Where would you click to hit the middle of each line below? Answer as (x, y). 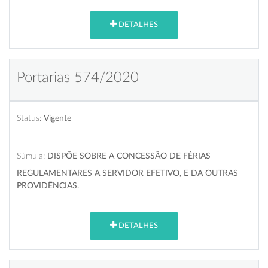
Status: (29, 118)
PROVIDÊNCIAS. (48, 185)
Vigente (57, 118)
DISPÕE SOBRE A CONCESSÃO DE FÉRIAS (129, 156)
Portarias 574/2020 (78, 77)
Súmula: (31, 156)
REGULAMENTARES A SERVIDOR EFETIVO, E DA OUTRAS (127, 173)
